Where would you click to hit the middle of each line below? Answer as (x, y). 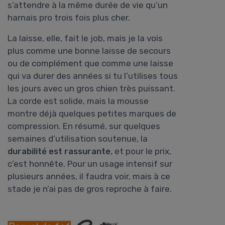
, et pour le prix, (141, 151)
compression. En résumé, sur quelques (84, 126)
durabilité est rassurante (59, 151)
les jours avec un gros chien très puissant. (91, 89)
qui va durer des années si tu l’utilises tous (93, 76)
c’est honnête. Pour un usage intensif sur (90, 164)
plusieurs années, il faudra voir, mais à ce (89, 177)
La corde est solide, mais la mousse (78, 101)
